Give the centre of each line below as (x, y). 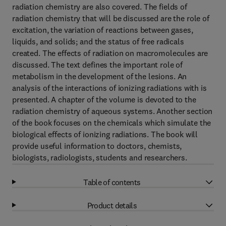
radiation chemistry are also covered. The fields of (100, 7)
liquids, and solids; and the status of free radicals (98, 41)
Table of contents (112, 182)
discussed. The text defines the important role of (98, 65)
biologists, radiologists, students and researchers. (100, 157)
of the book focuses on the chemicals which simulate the (112, 123)
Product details (112, 205)
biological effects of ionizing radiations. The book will (105, 134)
